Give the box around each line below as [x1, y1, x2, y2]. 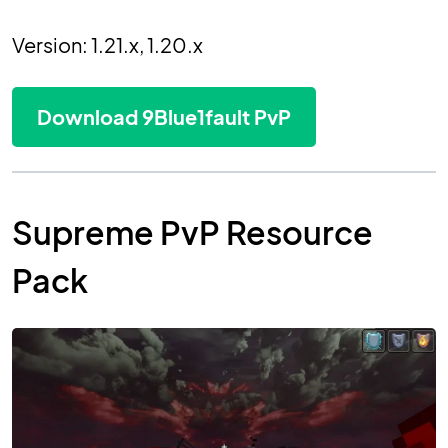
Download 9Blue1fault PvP [37, 104, 291, 130]
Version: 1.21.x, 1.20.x [12, 32, 203, 58]
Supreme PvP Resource [12, 212, 373, 253]
